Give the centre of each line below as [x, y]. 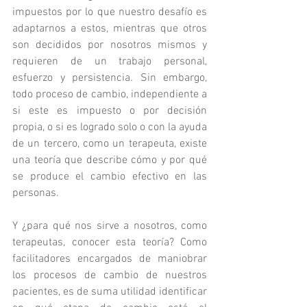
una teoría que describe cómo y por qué [110, 160]
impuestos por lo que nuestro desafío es [110, 12]
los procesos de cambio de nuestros [110, 275]
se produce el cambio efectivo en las [110, 177]
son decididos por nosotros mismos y [110, 45]
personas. [36, 193]
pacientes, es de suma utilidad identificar [110, 292]
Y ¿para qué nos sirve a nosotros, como [110, 226]
